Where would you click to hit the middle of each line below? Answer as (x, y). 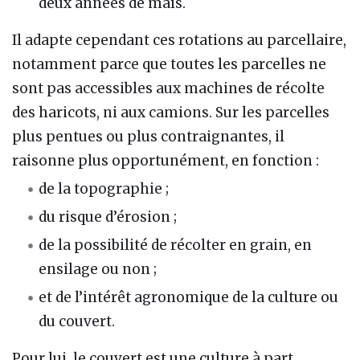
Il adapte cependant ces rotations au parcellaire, (179, 40)
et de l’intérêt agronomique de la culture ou (189, 298)
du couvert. (77, 322)
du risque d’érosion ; (108, 217)
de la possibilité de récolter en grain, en (176, 245)
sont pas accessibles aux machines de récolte (168, 88)
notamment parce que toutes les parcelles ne (169, 64)
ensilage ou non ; (98, 269)
